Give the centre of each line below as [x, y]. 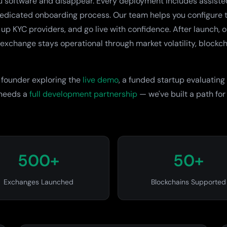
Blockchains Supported [188, 182]
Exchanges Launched [39, 182]
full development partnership [83, 94]
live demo [101, 80]
